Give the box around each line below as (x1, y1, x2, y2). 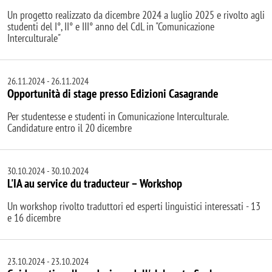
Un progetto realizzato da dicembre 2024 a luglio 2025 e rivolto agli (7, 8, 265, 22)
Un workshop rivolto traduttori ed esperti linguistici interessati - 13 (7, 199, 260, 214)
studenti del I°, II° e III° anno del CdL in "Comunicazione (7, 19, 214, 34)
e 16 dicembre (7, 211, 61, 225)
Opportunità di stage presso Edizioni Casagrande (7, 86, 219, 102)
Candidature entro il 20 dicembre (7, 121, 132, 135)
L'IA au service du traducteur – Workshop (7, 175, 182, 192)
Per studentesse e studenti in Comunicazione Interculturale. (7, 109, 228, 124)
